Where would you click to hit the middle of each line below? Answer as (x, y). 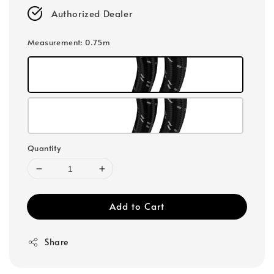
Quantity (44, 148)
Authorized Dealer (92, 13)
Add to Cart (137, 206)
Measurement (54, 43)
